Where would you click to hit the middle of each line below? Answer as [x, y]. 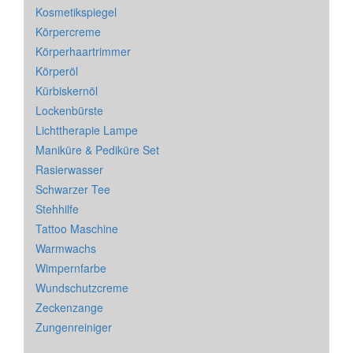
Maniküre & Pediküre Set [97, 150]
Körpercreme [68, 32]
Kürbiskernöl [67, 91]
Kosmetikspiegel [76, 12]
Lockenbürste [69, 111]
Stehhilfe [57, 209]
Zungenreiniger [74, 327]
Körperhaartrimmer [83, 52]
